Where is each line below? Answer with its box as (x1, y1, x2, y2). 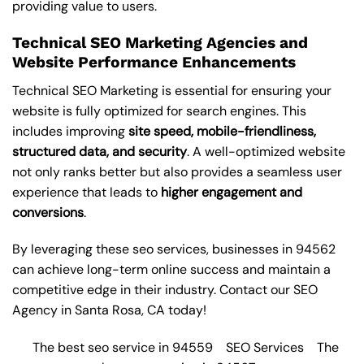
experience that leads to (12, 183, 161, 201)
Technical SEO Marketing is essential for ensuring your (12, 81, 331, 99)
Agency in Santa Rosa (12, 301, 141, 319)
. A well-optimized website (187, 142, 345, 160)
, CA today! (141, 301, 206, 319)
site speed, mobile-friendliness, (128, 122, 316, 140)
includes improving (12, 122, 128, 140)
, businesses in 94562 (206, 240, 336, 258)
